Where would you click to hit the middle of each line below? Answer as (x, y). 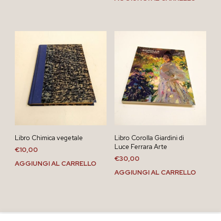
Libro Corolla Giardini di (149, 138)
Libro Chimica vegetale (49, 138)
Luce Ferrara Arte (141, 147)
